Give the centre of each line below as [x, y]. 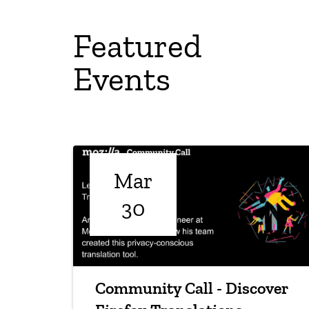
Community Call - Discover [192, 288]
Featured [137, 46]
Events [122, 79]
